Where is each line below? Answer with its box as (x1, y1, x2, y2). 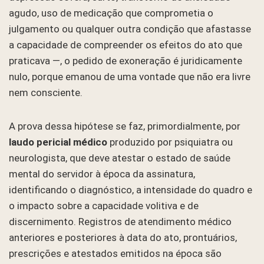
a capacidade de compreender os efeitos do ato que (9, 38, 242, 51)
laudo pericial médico (9, 136, 107, 148)
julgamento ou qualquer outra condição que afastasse (9, 22, 251, 35)
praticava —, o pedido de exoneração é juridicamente (9, 54, 242, 67)
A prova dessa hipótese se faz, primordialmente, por (9, 120, 240, 132)
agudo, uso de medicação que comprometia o (9, 6, 213, 19)
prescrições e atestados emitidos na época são (9, 247, 222, 259)
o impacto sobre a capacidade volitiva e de (9, 199, 199, 212)
